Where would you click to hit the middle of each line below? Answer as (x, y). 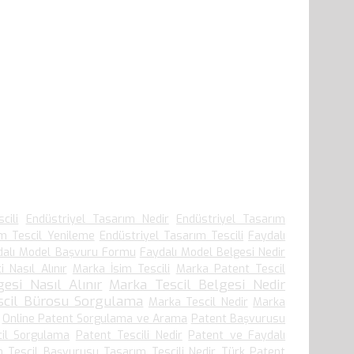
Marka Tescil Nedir (198, 303)
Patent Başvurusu (238, 319)
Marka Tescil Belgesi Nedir (198, 285)
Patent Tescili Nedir (129, 336)
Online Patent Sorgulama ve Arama (95, 319)
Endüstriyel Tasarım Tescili (171, 236)
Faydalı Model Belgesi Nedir (213, 253)
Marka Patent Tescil (230, 269)
